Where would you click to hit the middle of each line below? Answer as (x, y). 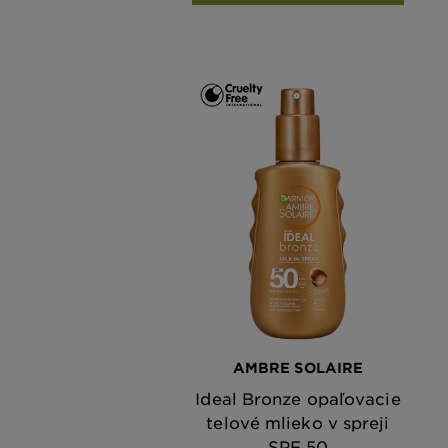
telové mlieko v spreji (298, 421)
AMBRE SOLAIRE (298, 367)
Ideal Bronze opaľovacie (298, 397)
